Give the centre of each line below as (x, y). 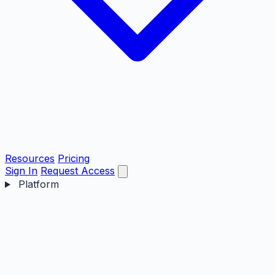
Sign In (21, 171)
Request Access (78, 171)
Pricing (74, 158)
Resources (30, 158)
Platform (37, 184)
